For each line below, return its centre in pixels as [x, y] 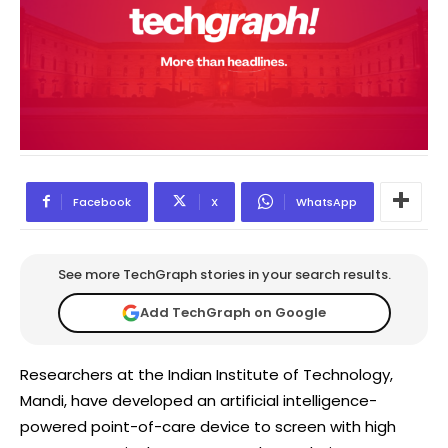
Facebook [102, 201]
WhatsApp [326, 201]
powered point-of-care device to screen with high [208, 426]
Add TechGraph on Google [233, 313]
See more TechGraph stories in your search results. [224, 274]
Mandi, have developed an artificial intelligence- [198, 400]
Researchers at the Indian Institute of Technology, [206, 374]
